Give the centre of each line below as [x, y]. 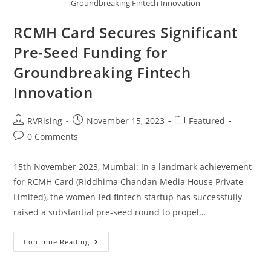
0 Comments [53, 136]
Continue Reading [57, 241]
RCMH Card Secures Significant [126, 32]
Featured [207, 120]
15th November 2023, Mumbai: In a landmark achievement [133, 166]
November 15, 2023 [126, 120]
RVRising [45, 120]
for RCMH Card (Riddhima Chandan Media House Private [129, 181]
